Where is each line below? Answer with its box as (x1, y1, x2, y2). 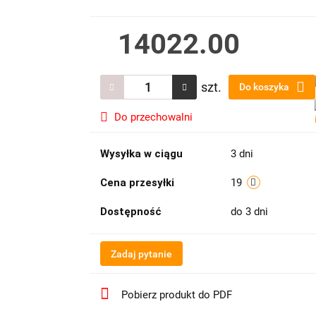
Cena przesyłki (99, 176, 174, 189)
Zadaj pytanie (110, 248, 172, 260)
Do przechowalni (114, 111, 193, 123)
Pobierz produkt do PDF (121, 288, 232, 301)
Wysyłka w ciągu (99, 147, 183, 160)
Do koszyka (238, 81, 291, 92)
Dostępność (99, 205, 162, 218)
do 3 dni (230, 205, 271, 218)
